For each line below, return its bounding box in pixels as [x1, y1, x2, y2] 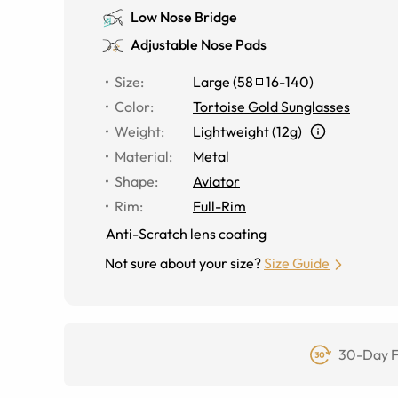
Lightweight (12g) [193, 123, 302, 140]
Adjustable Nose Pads [131, 36, 267, 53]
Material [115, 147, 169, 165]
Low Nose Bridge [131, 8, 237, 26]
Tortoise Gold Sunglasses [193, 98, 350, 115]
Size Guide [264, 254, 330, 272]
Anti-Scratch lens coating [106, 225, 267, 243]
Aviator [193, 172, 240, 190]
